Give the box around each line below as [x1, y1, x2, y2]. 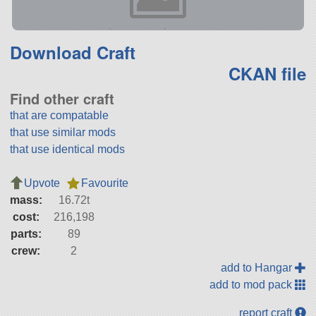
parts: [10, 227, 42, 240]
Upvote [23, 176, 60, 189]
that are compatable [9, 109, 109, 121]
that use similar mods [9, 126, 116, 138]
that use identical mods [9, 142, 125, 155]
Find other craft [9, 87, 114, 109]
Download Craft [9, 39, 135, 64]
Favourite [80, 176, 128, 189]
